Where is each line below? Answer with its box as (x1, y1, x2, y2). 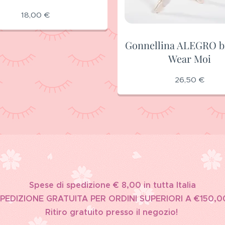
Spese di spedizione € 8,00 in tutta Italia (29, 180, 196, 191)
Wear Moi (168, 51, 211, 65)
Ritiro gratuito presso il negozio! (45, 207, 180, 218)
